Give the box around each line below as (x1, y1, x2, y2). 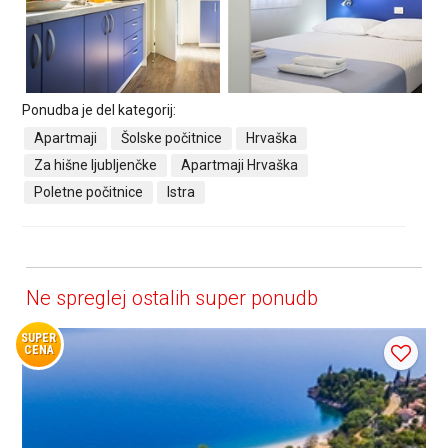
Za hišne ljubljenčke (34, 156, 158, 173)
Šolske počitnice (121, 129, 223, 146)
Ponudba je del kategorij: (22, 101, 177, 118)
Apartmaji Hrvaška (181, 156, 299, 173)
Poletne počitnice (34, 183, 144, 200)
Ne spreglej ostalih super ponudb (26, 285, 319, 310)
